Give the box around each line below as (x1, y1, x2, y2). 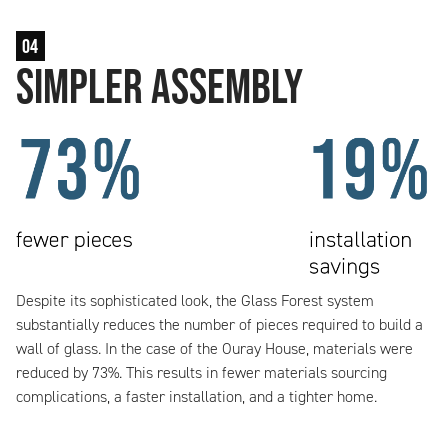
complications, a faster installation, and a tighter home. (16, 385, 377, 407)
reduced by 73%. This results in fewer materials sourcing (16, 361, 387, 383)
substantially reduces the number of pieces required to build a (16, 313, 423, 335)
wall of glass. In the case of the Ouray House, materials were (16, 337, 413, 359)
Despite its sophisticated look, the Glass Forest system (16, 289, 374, 311)
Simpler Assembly (16, 59, 303, 114)
